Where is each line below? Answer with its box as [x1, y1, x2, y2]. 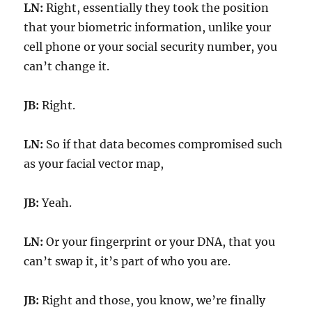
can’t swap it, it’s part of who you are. [24, 253, 231, 268]
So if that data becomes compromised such [43, 136, 283, 151]
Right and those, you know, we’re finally [39, 292, 266, 307]
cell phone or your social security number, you [24, 39, 278, 54]
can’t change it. [24, 58, 110, 73]
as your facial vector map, [24, 156, 164, 171]
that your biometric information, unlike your [24, 19, 272, 34]
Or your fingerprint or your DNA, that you [43, 234, 276, 249]
